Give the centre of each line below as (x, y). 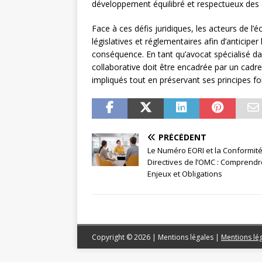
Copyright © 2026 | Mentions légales (154, 237)
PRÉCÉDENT (182, 137)
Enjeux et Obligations (185, 173)
